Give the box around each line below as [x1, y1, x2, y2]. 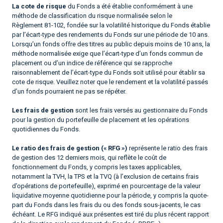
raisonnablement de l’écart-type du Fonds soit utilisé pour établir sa [12, 68, 205, 76]
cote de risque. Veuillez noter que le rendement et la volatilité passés [12, 78, 208, 86]
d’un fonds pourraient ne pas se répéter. [12, 87, 126, 95]
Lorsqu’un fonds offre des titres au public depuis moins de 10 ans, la [12, 40, 210, 48]
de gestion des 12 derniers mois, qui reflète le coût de [12, 153, 166, 161]
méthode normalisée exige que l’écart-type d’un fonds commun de [12, 49, 203, 57]
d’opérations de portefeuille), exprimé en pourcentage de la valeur [12, 182, 201, 190]
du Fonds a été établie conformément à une [66, 2, 193, 10]
